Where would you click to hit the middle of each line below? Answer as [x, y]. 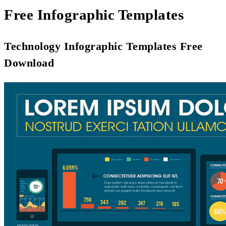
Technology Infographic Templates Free [103, 46]
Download [29, 63]
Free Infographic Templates [94, 15]
